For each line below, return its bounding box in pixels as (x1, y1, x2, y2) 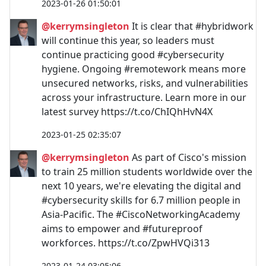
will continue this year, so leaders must (42, 33, 214, 47)
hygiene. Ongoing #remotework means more (42, 62, 246, 75)
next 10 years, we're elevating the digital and (42, 179, 241, 192)
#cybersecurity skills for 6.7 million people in (42, 193, 240, 207)
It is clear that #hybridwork (129, 19, 254, 33)
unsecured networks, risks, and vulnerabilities (42, 76, 248, 90)
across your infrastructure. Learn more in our (42, 90, 246, 104)
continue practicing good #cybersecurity (42, 47, 224, 61)
